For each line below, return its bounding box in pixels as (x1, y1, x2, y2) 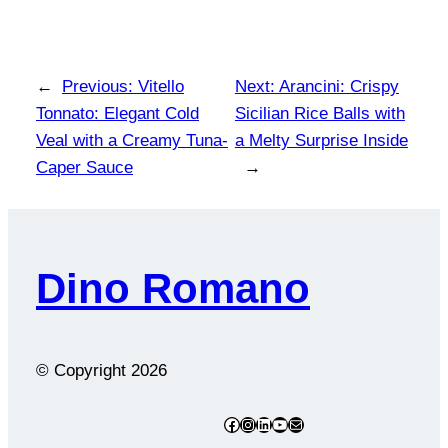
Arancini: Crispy (278, 76, 399, 96)
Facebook (223, 414, 294, 432)
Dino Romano (36, 265, 310, 312)
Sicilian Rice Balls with (234, 103, 405, 123)
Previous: (62, 76, 133, 96)
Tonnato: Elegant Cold (36, 103, 199, 123)
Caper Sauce (36, 157, 133, 177)
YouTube (271, 414, 335, 432)
